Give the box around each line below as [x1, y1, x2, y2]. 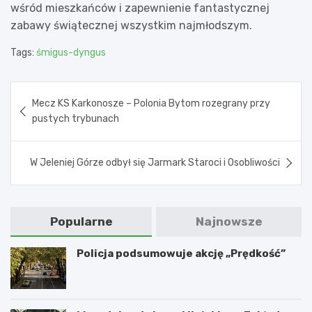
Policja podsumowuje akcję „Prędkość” [77, 247, 286, 260]
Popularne [49, 214, 113, 228]
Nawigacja [10, 81, 98, 102]
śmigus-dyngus [36, 46, 106, 58]
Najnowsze [195, 214, 263, 228]
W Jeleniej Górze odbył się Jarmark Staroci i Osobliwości [30, 156, 280, 169]
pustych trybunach [32, 112, 119, 125]
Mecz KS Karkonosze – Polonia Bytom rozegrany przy [32, 97, 270, 109]
